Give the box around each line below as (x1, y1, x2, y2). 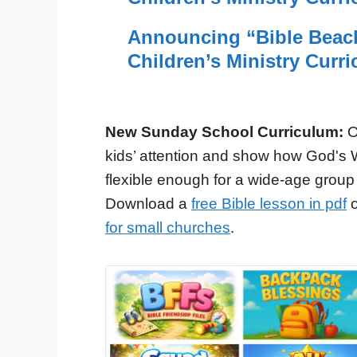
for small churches (105, 218, 230, 236)
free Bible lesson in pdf (191, 194, 347, 212)
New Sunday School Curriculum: (105, 123, 343, 140)
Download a (105, 194, 191, 212)
